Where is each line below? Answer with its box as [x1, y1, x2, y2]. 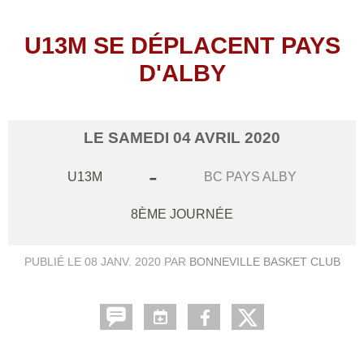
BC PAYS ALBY [204, 169, 297, 184]
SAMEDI [108, 128, 173, 146]
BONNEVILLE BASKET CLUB [188, 254, 340, 268]
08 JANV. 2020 [84, 254, 161, 268]
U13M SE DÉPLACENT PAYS [24, 32, 340, 58]
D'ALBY [138, 59, 226, 86]
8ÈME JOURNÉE [131, 206, 233, 221]
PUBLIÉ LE [24, 254, 84, 268]
